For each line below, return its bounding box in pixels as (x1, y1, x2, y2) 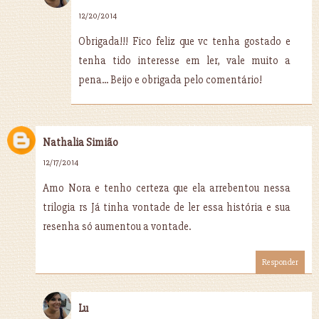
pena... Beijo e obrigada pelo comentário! (78, 73, 262, 86)
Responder (262, 256, 298, 268)
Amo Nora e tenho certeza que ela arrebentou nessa (43, 181, 291, 194)
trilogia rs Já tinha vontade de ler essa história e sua (43, 200, 291, 214)
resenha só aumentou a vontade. (43, 219, 191, 233)
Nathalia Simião (43, 135, 118, 149)
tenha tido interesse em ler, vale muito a (78, 53, 291, 67)
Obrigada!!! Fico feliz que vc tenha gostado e (78, 34, 291, 48)
